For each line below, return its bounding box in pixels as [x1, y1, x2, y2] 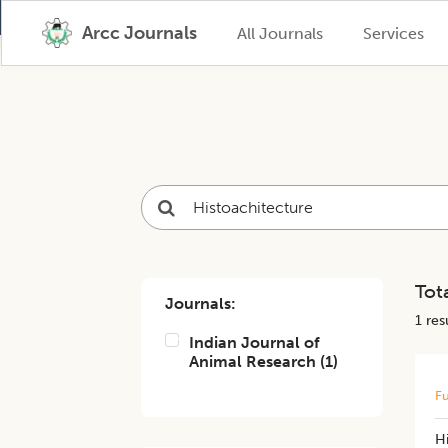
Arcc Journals [81, 22, 197, 44]
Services [362, 23, 424, 43]
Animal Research [189, 352, 317, 371]
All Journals [236, 23, 323, 43]
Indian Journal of [189, 333, 321, 352]
